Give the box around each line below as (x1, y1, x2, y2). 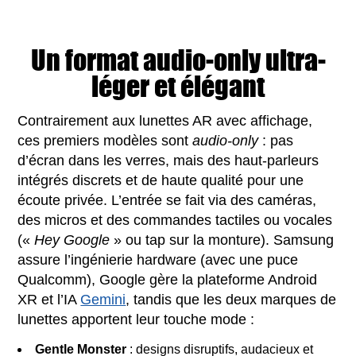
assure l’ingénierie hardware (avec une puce (17, 251, 299, 268)
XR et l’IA (17, 291, 81, 308)
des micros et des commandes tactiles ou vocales (17, 211, 333, 228)
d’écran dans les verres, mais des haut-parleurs (17, 152, 319, 168)
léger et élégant (91, 65, 265, 106)
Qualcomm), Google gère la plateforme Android (17, 271, 318, 288)
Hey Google (34, 231, 110, 248)
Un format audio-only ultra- (30, 39, 326, 80)
